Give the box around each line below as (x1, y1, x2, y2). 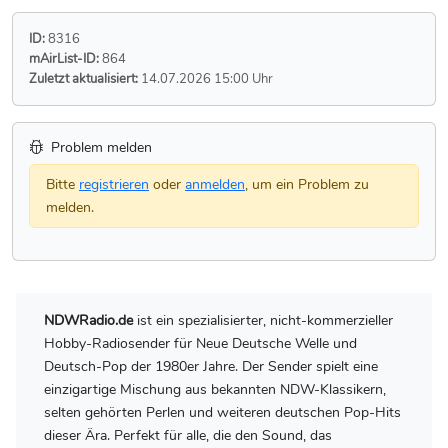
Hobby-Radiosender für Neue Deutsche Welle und (44, 332, 357, 353)
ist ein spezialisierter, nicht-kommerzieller (133, 309, 393, 330)
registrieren (79, 173, 149, 194)
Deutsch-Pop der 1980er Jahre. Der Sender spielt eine (44, 355, 378, 376)
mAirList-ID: (29, 49, 99, 67)
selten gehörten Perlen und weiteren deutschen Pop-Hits (44, 401, 401, 422)
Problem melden (47, 136, 152, 157)
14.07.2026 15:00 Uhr (138, 69, 273, 87)
